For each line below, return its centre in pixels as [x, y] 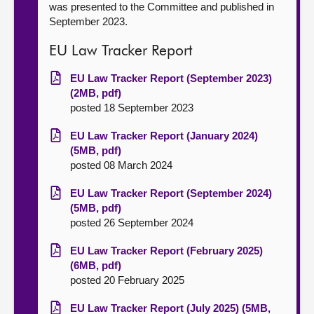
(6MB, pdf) [96, 265]
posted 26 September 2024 [132, 223]
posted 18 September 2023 [132, 108]
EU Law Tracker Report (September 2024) [171, 193]
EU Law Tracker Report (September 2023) [171, 78]
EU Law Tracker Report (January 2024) [164, 136]
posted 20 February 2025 [127, 280]
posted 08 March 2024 [121, 165]
